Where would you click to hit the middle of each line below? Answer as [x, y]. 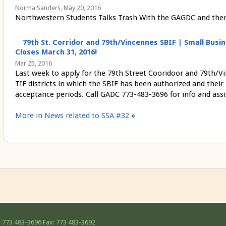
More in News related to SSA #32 [72, 115]
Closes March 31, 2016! [56, 52]
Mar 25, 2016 [33, 63]
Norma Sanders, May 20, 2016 [58, 8]
